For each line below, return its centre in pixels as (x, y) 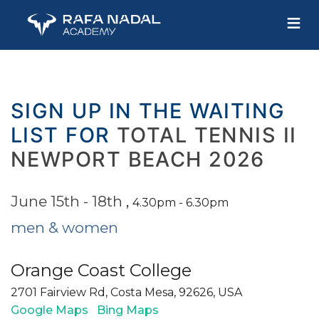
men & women (64, 227)
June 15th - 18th (68, 201)
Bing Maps (128, 310)
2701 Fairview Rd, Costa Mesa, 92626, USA (126, 292)
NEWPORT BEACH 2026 (138, 159)
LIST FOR (64, 135)
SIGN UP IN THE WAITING (148, 110)
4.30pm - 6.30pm (181, 202)
